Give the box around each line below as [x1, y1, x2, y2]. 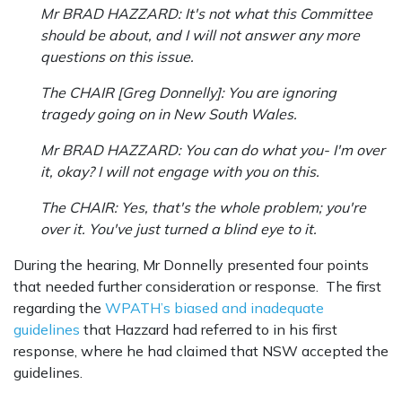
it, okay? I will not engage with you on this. [40, 162, 319, 181]
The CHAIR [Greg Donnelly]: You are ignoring [40, 83, 336, 102]
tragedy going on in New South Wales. [40, 105, 297, 124]
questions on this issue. [40, 48, 194, 66]
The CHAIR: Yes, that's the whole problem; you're [40, 198, 366, 217]
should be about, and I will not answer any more [40, 26, 360, 45]
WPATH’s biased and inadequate [105, 299, 324, 318]
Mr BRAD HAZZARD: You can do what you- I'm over [40, 141, 385, 160]
